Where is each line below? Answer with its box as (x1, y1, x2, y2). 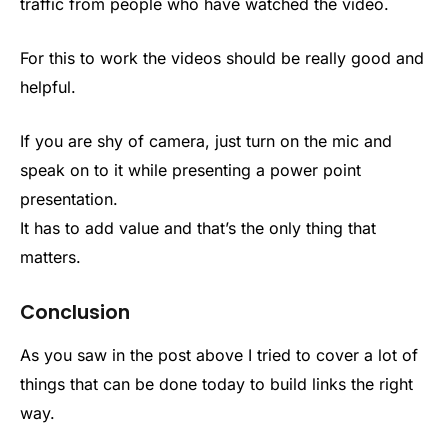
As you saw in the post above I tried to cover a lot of (20, 345, 418, 366)
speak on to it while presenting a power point (20, 159, 361, 180)
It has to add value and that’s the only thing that (20, 217, 376, 238)
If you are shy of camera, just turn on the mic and (20, 130, 392, 151)
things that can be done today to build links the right (20, 374, 413, 395)
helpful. (20, 76, 76, 97)
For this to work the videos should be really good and (20, 47, 424, 68)
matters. (20, 246, 81, 267)
